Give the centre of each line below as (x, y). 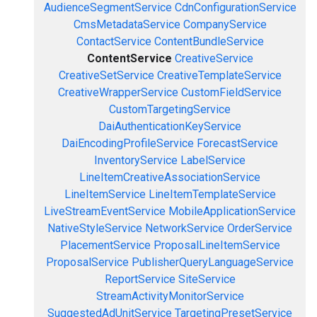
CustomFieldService (231, 92)
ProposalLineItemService (217, 245)
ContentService (129, 58)
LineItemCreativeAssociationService (170, 177)
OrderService (260, 228)
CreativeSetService (106, 75)
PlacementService (105, 245)
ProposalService (87, 262)
